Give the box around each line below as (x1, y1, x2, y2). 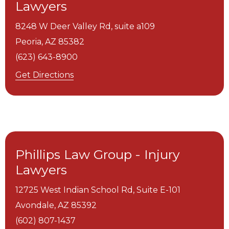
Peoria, (15, 37, 43, 47)
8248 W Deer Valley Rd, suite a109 (15, 21, 155, 32)
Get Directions (15, 70, 74, 80)
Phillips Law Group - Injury (15, 147, 180, 163)
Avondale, (15, 200, 56, 211)
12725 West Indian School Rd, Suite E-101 (15, 185, 180, 195)
